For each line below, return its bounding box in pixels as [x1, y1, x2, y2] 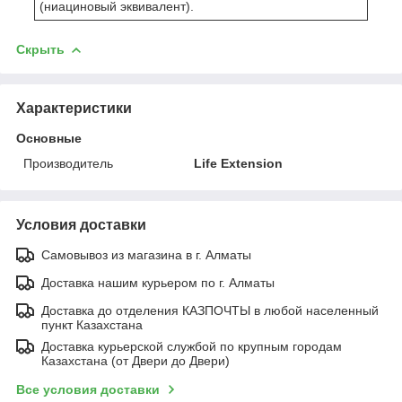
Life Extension [194, 155, 284, 170]
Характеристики [16, 100, 132, 116]
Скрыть [16, 41, 65, 57]
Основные [16, 130, 82, 145]
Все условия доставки [16, 381, 160, 397]
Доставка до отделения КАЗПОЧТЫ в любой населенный [41, 302, 379, 318]
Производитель [23, 155, 113, 170]
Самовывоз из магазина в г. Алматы [41, 247, 251, 262]
